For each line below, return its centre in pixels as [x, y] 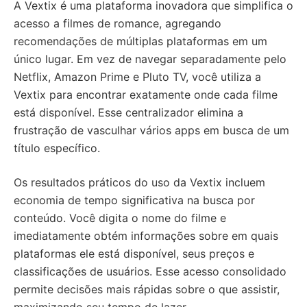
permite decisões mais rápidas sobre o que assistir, [147, 289]
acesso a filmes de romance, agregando [118, 23]
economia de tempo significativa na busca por [134, 200]
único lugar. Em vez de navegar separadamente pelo [150, 59]
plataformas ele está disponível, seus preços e [134, 254]
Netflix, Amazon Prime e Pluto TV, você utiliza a [137, 77]
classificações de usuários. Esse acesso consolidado [150, 271]
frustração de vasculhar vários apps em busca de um [151, 130]
